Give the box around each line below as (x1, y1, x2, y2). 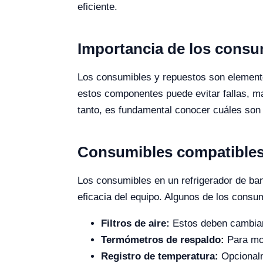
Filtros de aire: (101, 218, 170, 229)
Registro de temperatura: (101, 251, 218, 262)
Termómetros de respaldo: (101, 234, 224, 245)
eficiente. (77, 1, 117, 12)
